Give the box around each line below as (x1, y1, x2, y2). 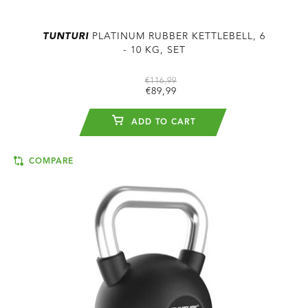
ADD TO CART (127, 118, 197, 126)
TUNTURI (43, 32, 89, 41)
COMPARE (25, 157, 74, 166)
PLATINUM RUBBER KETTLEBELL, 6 (89, 32, 265, 41)
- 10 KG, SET (122, 45, 186, 55)
